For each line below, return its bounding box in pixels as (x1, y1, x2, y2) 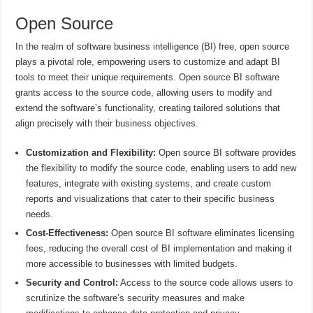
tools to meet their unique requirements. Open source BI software (15, 71, 280, 82)
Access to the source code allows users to (118, 277, 293, 288)
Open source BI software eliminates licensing (108, 227, 295, 238)
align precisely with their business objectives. (15, 117, 199, 129)
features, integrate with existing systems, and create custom (26, 177, 272, 189)
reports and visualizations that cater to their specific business (26, 193, 275, 204)
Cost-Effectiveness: (26, 227, 109, 238)
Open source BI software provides (156, 147, 297, 158)
